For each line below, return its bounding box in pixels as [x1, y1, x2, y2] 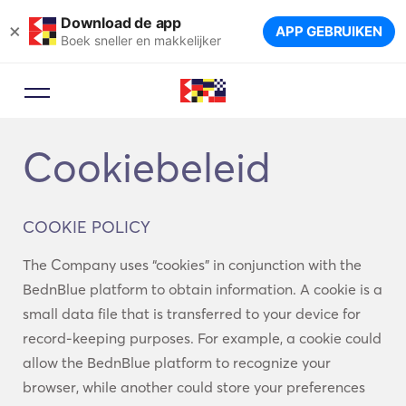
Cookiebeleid [23, 142, 271, 193]
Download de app [61, 13, 181, 32]
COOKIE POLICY [23, 217, 150, 237]
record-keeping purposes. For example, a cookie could [23, 329, 382, 347]
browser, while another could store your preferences [23, 378, 365, 396]
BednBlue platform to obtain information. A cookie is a [23, 280, 382, 298]
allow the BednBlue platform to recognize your [23, 353, 331, 372]
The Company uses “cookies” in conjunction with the [23, 256, 362, 274]
